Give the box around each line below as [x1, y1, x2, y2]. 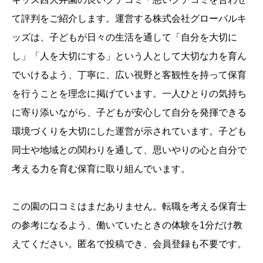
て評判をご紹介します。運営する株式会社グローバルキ [12, 14, 247, 24]
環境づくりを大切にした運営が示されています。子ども [12, 126, 247, 137]
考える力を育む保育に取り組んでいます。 [12, 164, 190, 174]
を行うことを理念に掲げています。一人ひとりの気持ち [12, 89, 247, 99]
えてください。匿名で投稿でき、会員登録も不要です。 [12, 239, 247, 249]
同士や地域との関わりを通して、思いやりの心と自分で [12, 145, 247, 156]
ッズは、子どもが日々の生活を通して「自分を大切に [12, 32, 237, 43]
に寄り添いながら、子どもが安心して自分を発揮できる [12, 107, 247, 118]
